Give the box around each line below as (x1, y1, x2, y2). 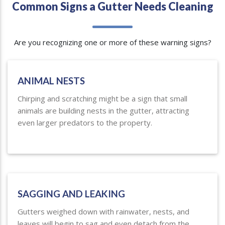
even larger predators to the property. (18, 117, 152, 128)
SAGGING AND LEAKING (18, 187, 125, 199)
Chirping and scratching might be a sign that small (18, 93, 187, 103)
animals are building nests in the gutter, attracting (18, 105, 189, 116)
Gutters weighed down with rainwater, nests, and (18, 206, 189, 216)
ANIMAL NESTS (18, 74, 85, 86)
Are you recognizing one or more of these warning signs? (14, 37, 211, 47)
